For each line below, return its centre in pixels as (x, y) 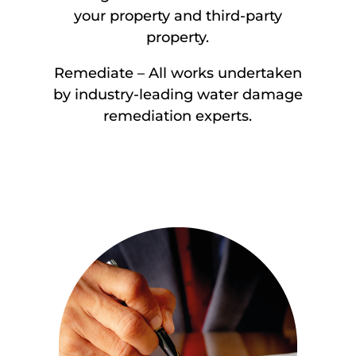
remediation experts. (178, 116)
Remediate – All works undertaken (178, 73)
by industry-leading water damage (178, 94)
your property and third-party (178, 15)
